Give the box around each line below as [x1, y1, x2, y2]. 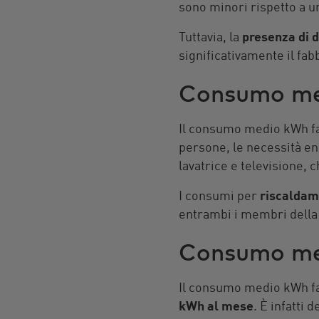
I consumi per [178, 190, 260, 204]
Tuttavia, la [178, 31, 242, 45]
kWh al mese [178, 300, 253, 314]
